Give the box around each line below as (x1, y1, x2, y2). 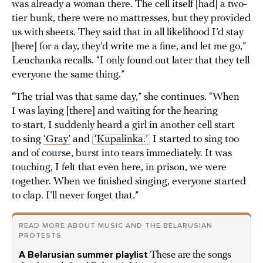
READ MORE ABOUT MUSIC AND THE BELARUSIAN (19, 221, 213, 230)
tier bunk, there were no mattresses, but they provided (12, 13, 251, 25)
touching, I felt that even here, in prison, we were (12, 162, 227, 174)
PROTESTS (19, 231, 62, 240)
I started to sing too (150, 134, 239, 146)
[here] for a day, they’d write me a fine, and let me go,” (12, 41, 246, 53)
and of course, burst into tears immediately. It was (12, 148, 232, 160)
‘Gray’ (43, 134, 70, 146)
